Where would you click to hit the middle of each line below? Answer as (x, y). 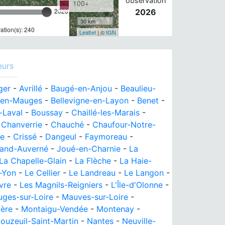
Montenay (115, 209)
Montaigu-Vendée (54, 209)
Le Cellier (42, 173)
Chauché (67, 125)
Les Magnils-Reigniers (61, 185)
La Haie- (136, 161)
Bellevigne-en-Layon (90, 100)
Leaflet (87, 32)
